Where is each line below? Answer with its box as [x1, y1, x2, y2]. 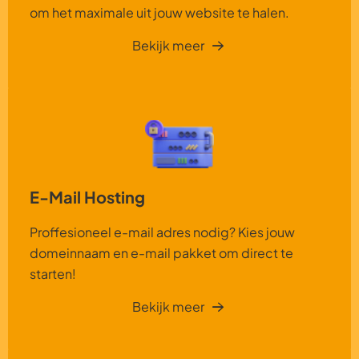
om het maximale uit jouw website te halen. [30, 3, 289, 21]
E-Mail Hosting [30, 186, 145, 207]
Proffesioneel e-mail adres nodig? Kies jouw [30, 223, 295, 240]
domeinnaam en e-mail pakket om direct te [30, 244, 293, 261]
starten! [30, 264, 76, 282]
